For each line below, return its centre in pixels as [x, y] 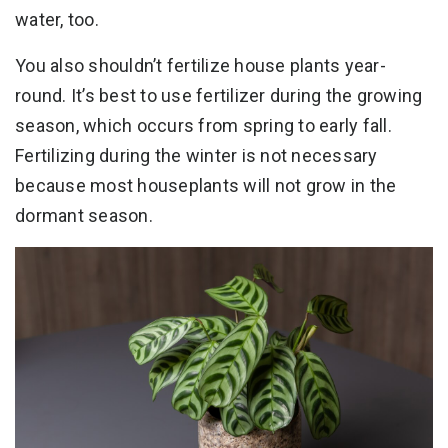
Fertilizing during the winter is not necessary [196, 156]
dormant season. [84, 216]
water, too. [57, 20]
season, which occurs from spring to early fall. [203, 126]
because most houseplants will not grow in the [206, 186]
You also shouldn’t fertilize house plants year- [200, 66]
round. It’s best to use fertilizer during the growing [219, 96]
